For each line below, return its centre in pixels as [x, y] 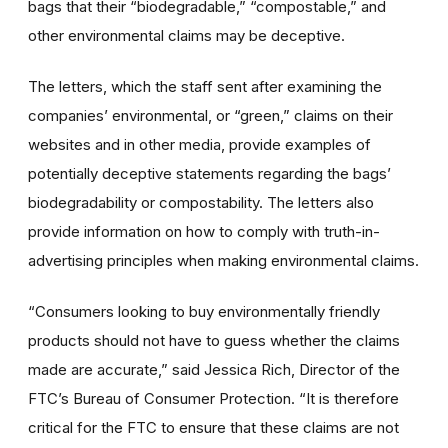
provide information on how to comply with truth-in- [204, 231]
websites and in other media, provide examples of [199, 144]
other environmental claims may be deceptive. [186, 35]
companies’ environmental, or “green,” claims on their [210, 115]
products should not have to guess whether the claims [214, 340]
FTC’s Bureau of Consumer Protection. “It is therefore [213, 398]
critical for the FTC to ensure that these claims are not [213, 427]
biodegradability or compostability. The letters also [201, 202]
